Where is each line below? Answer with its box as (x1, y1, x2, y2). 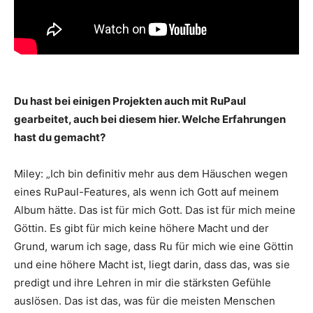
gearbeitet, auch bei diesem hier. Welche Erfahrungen (14, 112, 286, 126)
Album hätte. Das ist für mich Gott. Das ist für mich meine (14, 203, 296, 217)
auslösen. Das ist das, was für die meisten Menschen (14, 293, 275, 307)
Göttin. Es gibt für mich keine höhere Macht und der (14, 221, 269, 235)
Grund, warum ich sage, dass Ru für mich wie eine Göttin (14, 239, 293, 253)
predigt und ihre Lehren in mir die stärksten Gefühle (14, 275, 271, 289)
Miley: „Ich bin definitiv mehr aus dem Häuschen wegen (14, 166, 288, 180)
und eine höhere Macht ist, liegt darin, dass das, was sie (14, 257, 290, 271)
